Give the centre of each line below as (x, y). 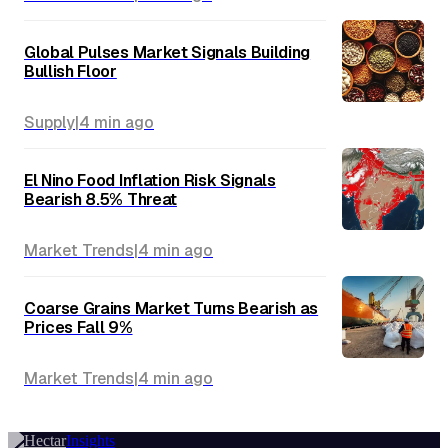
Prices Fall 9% (78, 328)
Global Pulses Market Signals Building (167, 53)
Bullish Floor (70, 72)
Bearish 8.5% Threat (100, 200)
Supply (49, 123)
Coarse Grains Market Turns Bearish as (171, 309)
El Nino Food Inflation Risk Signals (150, 181)
